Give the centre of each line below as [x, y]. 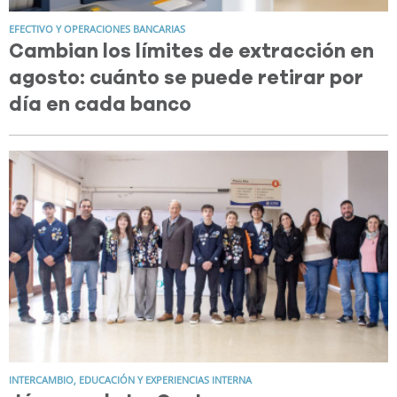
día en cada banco [100, 105]
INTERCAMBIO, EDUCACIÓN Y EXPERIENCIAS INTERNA [130, 379]
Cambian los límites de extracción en [191, 52]
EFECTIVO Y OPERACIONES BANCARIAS [97, 29]
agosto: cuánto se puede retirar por [186, 78]
